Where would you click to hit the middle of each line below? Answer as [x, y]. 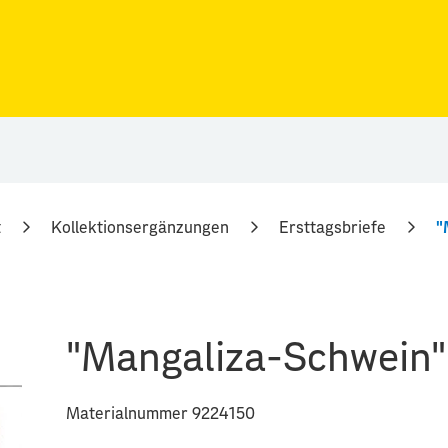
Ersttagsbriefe [332, 228]
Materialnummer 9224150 [160, 413]
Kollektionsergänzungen [140, 228]
